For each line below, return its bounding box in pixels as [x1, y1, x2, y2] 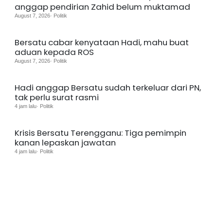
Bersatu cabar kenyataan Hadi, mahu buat [15, 36, 189, 48]
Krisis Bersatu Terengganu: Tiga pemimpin [15, 127, 186, 139]
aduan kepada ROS [15, 46, 94, 58]
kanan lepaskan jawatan [15, 136, 116, 148]
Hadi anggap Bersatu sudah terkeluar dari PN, [15, 81, 201, 93]
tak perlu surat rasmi [15, 91, 99, 103]
